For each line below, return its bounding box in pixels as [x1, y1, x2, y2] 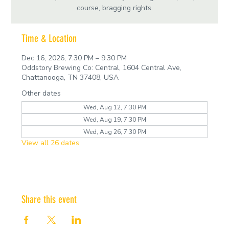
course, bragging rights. [76, 3, 153, 13]
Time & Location [21, 32, 77, 44]
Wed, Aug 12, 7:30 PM [83, 103, 146, 111]
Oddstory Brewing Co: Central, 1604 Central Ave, [21, 62, 182, 73]
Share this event [21, 193, 77, 205]
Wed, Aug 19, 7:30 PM [83, 115, 146, 124]
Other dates [21, 88, 61, 98]
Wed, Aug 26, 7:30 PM [83, 127, 146, 136]
